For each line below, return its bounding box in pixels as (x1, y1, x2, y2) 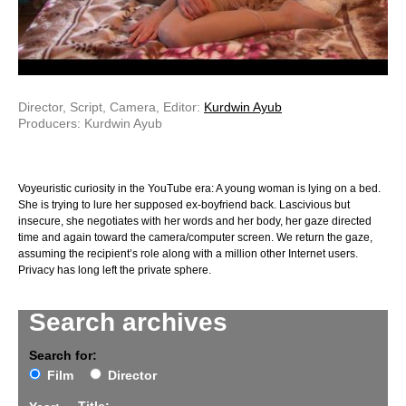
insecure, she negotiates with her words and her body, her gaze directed (18, 215, 372, 228)
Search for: (29, 348, 97, 363)
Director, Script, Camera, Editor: (18, 100, 204, 115)
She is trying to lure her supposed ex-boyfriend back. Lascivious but (18, 198, 350, 212)
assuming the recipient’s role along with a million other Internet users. (18, 247, 358, 261)
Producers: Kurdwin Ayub (18, 116, 162, 131)
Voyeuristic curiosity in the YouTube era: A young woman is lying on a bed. (18, 182, 381, 196)
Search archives (29, 308, 227, 337)
